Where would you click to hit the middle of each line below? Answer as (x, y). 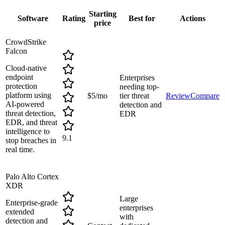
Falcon (16, 51)
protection (21, 86)
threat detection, (31, 114)
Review (178, 96)
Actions (193, 19)
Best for (142, 19)
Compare (205, 96)
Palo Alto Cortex (32, 177)
